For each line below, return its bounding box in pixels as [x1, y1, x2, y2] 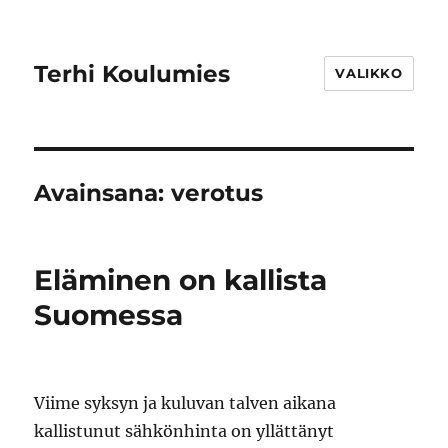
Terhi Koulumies [34, 59, 231, 88]
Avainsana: [34, 179, 172, 207]
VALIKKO [335, 65, 403, 81]
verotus [171, 179, 264, 207]
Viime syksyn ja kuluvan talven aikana [34, 393, 337, 413]
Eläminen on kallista [34, 263, 328, 297]
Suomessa [34, 298, 192, 332]
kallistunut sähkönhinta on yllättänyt [34, 421, 335, 441]
